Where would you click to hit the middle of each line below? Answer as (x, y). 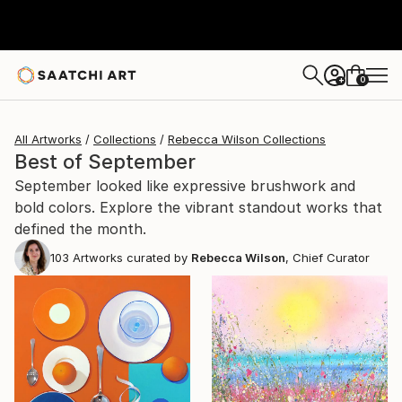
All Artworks (48, 139)
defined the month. (80, 229)
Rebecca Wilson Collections (247, 139)
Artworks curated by (128, 258)
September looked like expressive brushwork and (185, 186)
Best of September (105, 162)
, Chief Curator (328, 258)
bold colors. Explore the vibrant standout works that (198, 207)
